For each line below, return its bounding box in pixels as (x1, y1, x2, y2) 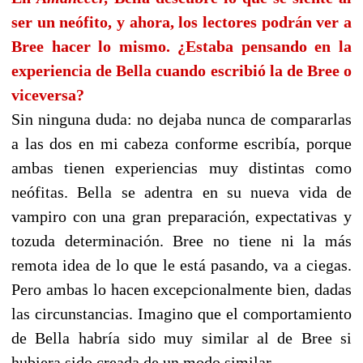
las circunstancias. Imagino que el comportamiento (11, 305, 352, 323)
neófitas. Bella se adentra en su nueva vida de (11, 183, 352, 202)
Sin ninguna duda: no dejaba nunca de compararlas (11, 110, 352, 129)
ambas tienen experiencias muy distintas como (11, 159, 352, 177)
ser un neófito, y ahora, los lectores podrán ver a (11, 13, 352, 32)
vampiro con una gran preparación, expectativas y (11, 207, 352, 226)
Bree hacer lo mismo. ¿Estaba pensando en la (11, 37, 352, 56)
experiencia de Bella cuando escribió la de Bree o (11, 62, 352, 80)
